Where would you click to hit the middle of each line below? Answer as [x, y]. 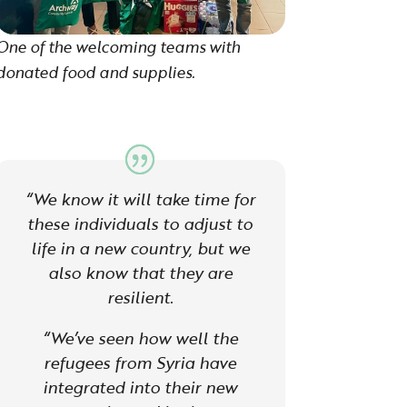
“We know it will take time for [140, 199]
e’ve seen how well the [151, 338]
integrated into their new [140, 387]
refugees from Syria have [140, 363]
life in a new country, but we [140, 248]
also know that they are [140, 273]
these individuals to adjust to [140, 224]
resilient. [140, 298]
